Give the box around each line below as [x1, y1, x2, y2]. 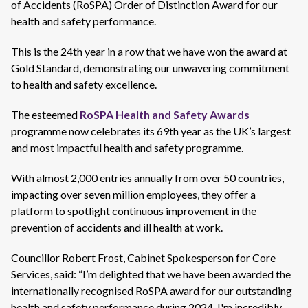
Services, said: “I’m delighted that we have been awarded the [11, 267, 291, 280]
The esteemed [11, 108, 80, 121]
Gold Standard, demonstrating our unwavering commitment [11, 61, 289, 74]
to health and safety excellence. [11, 78, 161, 91]
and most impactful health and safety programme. [11, 141, 243, 154]
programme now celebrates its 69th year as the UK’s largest [11, 124, 291, 137]
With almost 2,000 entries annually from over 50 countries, [11, 171, 284, 184]
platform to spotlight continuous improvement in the [11, 204, 256, 217]
